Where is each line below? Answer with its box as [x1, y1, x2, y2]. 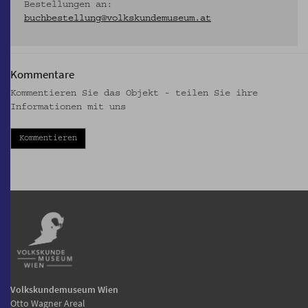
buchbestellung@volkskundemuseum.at [24, 14, 211, 23]
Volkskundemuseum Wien [10, 283, 118, 296]
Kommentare [10, 67, 74, 82]
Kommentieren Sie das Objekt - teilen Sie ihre [10, 89, 258, 98]
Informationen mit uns [10, 102, 126, 111]
